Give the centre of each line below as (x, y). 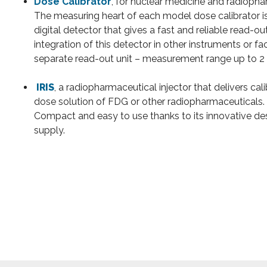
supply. (50, 131)
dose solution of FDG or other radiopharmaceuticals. (150, 102)
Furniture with (206, 164)
